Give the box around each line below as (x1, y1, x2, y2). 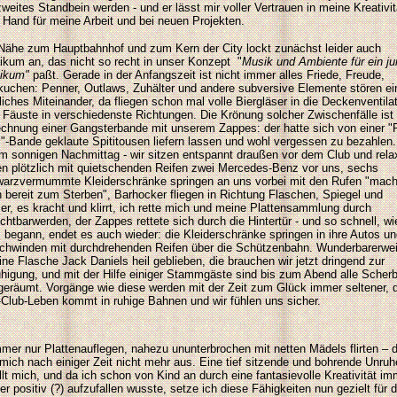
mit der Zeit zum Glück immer (189, 281, 346, 294)
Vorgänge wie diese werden (46, 281, 189, 294)
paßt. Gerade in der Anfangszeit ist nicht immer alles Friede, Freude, (29, 68, 385, 82)
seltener (346, 281, 385, 294)
